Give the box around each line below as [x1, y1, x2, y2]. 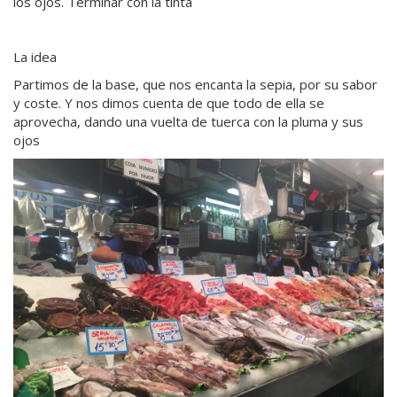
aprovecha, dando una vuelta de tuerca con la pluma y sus [13, 113, 363, 131]
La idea [13, 48, 57, 66]
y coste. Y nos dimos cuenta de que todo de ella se [13, 94, 324, 113]
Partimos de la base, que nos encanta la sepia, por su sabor [13, 75, 378, 94]
